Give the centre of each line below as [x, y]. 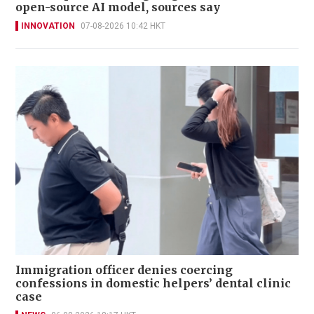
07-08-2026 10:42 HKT [123, 26]
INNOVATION [48, 26]
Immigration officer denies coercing [124, 269]
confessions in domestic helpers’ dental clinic [153, 283]
